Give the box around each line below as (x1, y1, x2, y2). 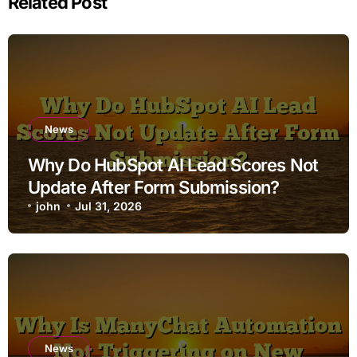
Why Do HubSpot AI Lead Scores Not (27, 154, 319, 175)
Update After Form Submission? (27, 176, 280, 198)
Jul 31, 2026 (75, 198, 143, 213)
